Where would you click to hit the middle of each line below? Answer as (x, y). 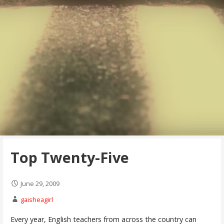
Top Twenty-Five (69, 157)
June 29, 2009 (40, 184)
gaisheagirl (36, 200)
